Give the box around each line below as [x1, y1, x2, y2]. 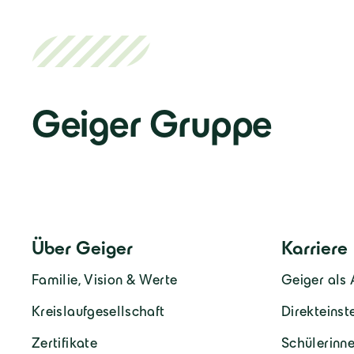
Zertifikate [32, 335, 97, 352]
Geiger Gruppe [32, 103, 272, 145]
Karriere [281, 237, 348, 259]
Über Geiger [32, 237, 133, 259]
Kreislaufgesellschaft [32, 303, 165, 320]
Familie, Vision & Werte [32, 272, 178, 288]
